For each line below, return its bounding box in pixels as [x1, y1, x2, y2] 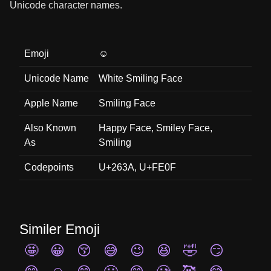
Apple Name [24, 98, 78, 108]
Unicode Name [24, 73, 89, 83]
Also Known [24, 123, 76, 133]
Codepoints [24, 162, 74, 172]
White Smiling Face [99, 73, 183, 83]
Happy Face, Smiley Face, [99, 123, 212, 133]
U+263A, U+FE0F [99, 162, 176, 172]
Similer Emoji [19, 221, 100, 237]
